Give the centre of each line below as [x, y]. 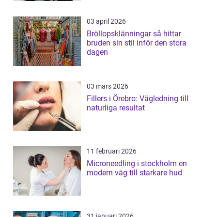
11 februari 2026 [112, 151]
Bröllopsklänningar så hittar [120, 34]
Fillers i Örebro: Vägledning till [138, 99]
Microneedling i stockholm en [133, 164]
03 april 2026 [106, 22]
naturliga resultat [116, 108]
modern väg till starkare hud [134, 173]
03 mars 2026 [108, 86]
